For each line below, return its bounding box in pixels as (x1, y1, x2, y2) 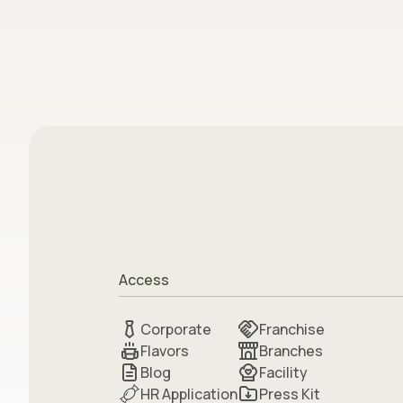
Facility (259, 363, 308, 382)
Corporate (140, 319, 211, 339)
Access (119, 270, 169, 290)
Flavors (140, 341, 189, 361)
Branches (259, 341, 323, 361)
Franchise (259, 319, 325, 339)
